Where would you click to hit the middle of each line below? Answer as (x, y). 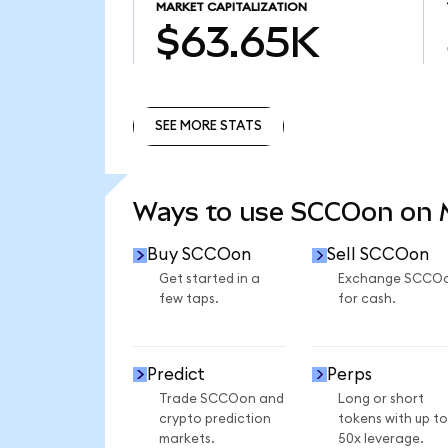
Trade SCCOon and (221, 398)
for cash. (366, 299)
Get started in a (209, 279)
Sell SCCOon (377, 255)
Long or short (380, 398)
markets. (186, 438)
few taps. (188, 299)
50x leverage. (380, 438)
